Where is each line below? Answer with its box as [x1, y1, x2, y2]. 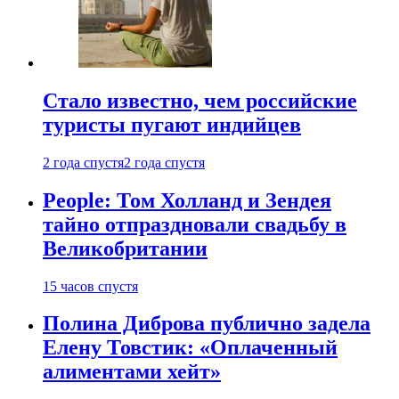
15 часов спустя [43, 278, 138, 294]
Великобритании [43, 236, 208, 260]
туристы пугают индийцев [43, 112, 301, 136]
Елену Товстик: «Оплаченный [43, 336, 338, 360]
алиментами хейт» [43, 360, 221, 384]
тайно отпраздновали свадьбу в [43, 212, 346, 236]
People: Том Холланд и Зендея [43, 188, 331, 212]
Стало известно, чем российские [43, 88, 357, 112]
